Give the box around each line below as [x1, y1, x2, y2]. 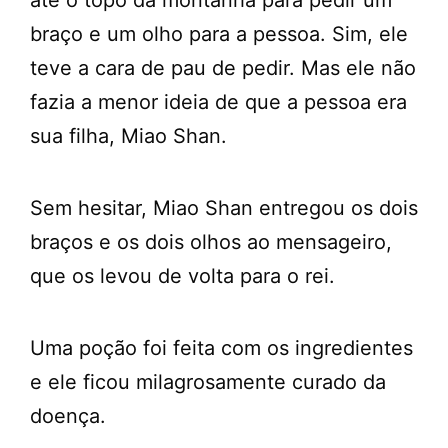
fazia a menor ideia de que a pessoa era [30, 90, 407, 115]
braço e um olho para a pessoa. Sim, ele [30, 22, 408, 47]
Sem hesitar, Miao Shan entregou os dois [30, 196, 418, 221]
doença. [30, 404, 106, 429]
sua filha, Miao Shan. [30, 124, 227, 149]
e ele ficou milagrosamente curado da [30, 370, 386, 395]
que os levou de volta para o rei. [30, 264, 335, 289]
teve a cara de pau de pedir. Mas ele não [30, 56, 416, 81]
